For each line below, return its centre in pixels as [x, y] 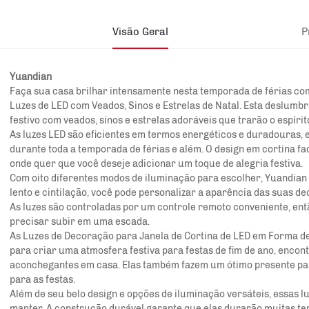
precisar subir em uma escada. [80, 221]
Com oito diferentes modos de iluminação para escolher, [137, 178]
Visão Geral [140, 31]
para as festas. [42, 279]
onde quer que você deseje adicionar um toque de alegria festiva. [156, 163]
